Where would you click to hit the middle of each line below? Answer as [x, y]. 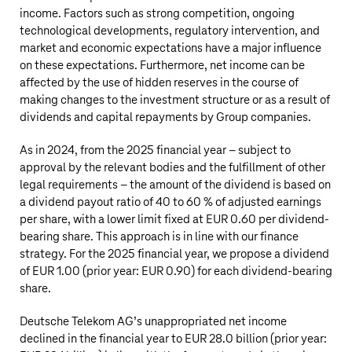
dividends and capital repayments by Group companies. [165, 117]
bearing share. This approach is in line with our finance [159, 237]
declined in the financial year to [102, 339]
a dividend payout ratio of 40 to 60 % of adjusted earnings [170, 202]
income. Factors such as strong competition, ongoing [157, 14]
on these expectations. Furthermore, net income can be [162, 66]
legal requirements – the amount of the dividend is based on [175, 185]
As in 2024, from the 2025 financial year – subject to [155, 150]
